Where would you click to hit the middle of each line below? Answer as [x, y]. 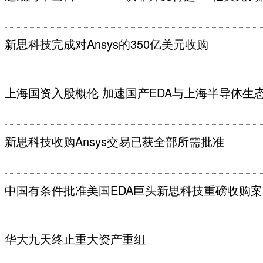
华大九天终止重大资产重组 [75, 239]
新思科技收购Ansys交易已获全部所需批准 [114, 141]
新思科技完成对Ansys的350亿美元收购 [107, 44]
